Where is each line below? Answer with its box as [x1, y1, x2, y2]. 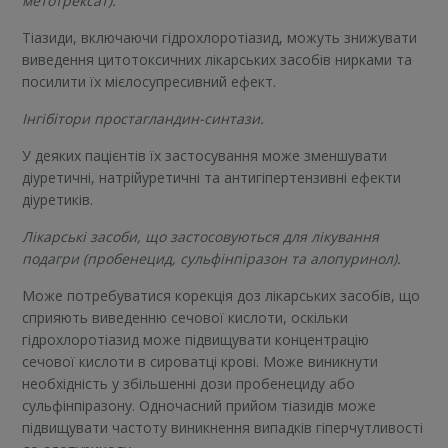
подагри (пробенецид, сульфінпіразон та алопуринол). [22, 249, 402, 269]
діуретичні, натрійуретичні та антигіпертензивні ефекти [22, 168, 402, 188]
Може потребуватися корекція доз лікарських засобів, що [22, 286, 421, 306]
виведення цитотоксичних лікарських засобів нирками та [22, 50, 413, 70]
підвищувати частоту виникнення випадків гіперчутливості [22, 418, 424, 438]
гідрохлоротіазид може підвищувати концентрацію [22, 330, 370, 350]
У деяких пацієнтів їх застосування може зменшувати [22, 146, 388, 166]
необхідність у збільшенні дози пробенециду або [22, 374, 356, 394]
